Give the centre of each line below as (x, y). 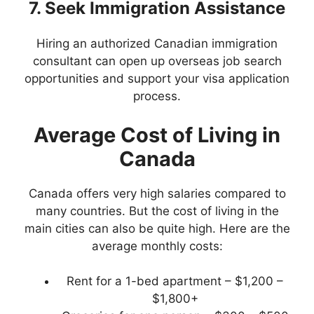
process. (157, 96)
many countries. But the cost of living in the (157, 211)
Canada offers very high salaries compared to (157, 193)
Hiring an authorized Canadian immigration (157, 44)
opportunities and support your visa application (157, 79)
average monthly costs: (157, 246)
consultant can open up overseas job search (157, 61)
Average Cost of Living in (157, 135)
